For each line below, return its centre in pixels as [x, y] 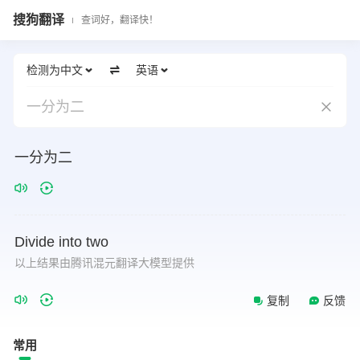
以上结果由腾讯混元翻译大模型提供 [104, 263]
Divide [35, 242]
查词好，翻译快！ [120, 20]
